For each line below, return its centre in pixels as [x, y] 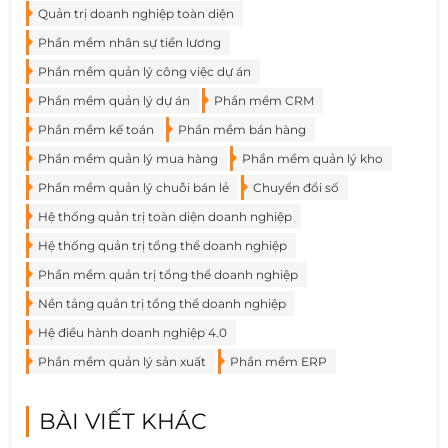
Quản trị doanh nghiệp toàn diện [136, 13]
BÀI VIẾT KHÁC [123, 421]
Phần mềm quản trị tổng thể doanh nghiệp [168, 274]
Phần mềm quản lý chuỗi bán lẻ [134, 187]
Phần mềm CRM [264, 100]
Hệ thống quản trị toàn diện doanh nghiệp [165, 216]
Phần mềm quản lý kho [313, 158]
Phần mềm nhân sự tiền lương [130, 42]
